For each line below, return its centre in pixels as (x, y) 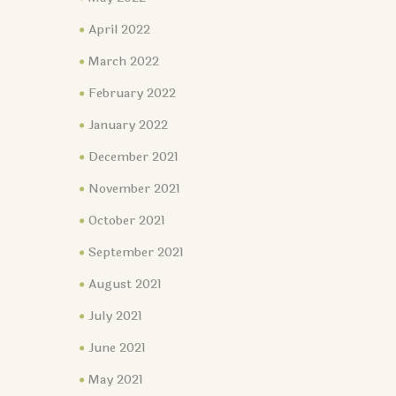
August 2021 (125, 285)
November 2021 (134, 189)
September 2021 (136, 253)
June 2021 (117, 348)
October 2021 (127, 221)
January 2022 (128, 126)
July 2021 (115, 316)
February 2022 (132, 94)
